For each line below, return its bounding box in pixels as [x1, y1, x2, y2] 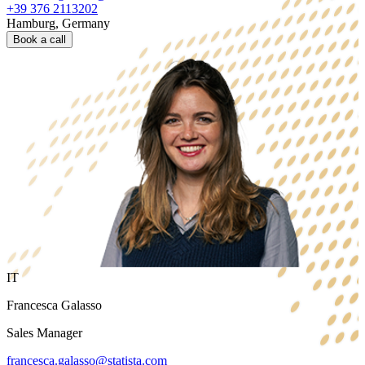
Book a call [13, 33, 66, 46]
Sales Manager [7, 326, 82, 341]
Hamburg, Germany [7, 16, 110, 31]
